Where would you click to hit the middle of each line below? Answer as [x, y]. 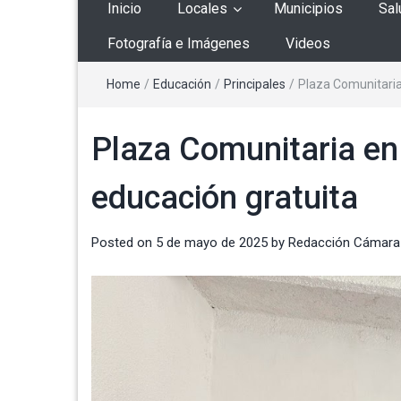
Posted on [124, 243]
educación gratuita [225, 198]
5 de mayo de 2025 [212, 243]
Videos [308, 44]
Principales [255, 85]
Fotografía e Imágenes [179, 44]
